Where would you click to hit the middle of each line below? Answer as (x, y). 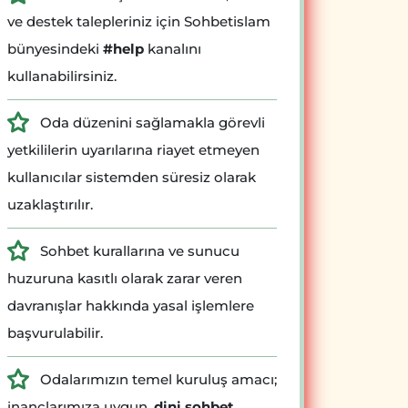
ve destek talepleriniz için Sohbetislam (139, 21)
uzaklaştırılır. (50, 204)
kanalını (173, 48)
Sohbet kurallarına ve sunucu (138, 250)
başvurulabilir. (55, 332)
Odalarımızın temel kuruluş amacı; (157, 379)
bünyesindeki (55, 48)
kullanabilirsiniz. (62, 76)
